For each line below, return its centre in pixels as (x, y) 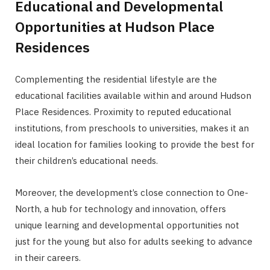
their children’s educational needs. (86, 161)
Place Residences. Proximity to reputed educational (123, 112)
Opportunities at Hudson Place (115, 27)
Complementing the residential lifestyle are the (116, 80)
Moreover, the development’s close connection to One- (132, 193)
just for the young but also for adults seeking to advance (134, 242)
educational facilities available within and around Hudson (133, 96)
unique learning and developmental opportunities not (127, 225)
